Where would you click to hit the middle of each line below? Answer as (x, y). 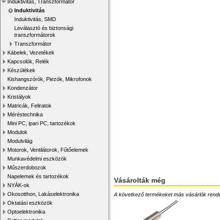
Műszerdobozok (27, 167)
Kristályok (19, 97)
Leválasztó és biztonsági (44, 28)
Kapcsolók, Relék (28, 61)
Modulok (17, 132)
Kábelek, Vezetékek (31, 53)
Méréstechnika (25, 114)
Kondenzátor (23, 88)
